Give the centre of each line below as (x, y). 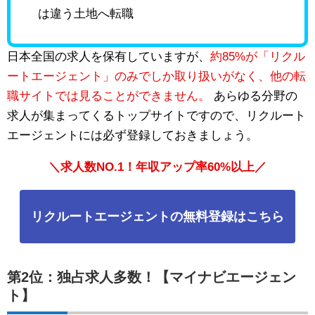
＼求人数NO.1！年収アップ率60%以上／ (157, 167)
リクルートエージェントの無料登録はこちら (157, 217)
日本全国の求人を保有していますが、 (109, 57)
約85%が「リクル (258, 57)
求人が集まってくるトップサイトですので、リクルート (156, 116)
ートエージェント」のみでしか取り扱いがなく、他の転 (156, 77)
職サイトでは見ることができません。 (109, 96)
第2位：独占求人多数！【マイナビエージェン (152, 277)
